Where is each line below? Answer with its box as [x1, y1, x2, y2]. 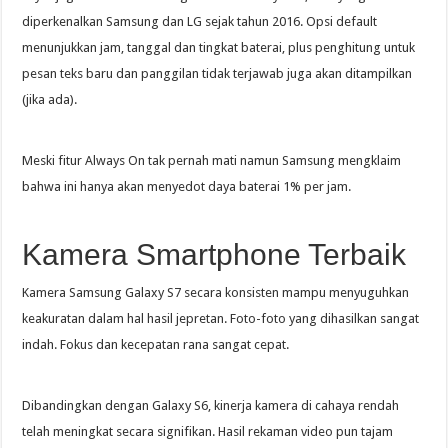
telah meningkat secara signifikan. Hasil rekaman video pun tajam [22, 423, 394, 439]
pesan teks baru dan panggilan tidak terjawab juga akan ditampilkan [22, 65, 413, 81]
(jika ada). [22, 91, 78, 107]
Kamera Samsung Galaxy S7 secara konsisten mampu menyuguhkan [22, 284, 410, 300]
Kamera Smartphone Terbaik [22, 237, 407, 271]
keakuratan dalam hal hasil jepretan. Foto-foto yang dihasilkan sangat [22, 310, 420, 326]
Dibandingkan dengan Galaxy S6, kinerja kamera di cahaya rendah [22, 397, 400, 413]
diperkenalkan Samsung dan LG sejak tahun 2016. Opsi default [22, 13, 378, 29]
